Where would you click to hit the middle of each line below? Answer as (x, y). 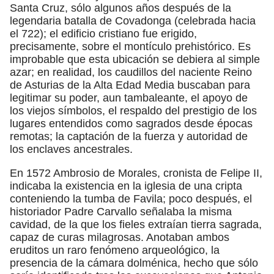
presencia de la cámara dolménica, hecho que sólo (134, 263)
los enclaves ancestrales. (71, 149)
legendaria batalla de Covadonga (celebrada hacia (133, 20)
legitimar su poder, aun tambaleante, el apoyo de (129, 98)
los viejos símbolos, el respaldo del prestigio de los (133, 110)
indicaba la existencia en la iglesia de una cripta (126, 186)
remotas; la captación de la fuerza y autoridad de (129, 136)
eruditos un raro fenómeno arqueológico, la (115, 250)
